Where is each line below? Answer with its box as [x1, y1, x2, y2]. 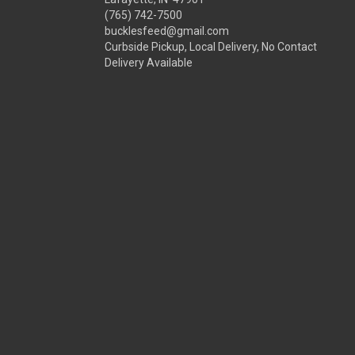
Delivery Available [105, 56, 193, 69]
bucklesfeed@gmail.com [105, 25, 229, 37]
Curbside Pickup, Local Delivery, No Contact [105, 40, 317, 53]
